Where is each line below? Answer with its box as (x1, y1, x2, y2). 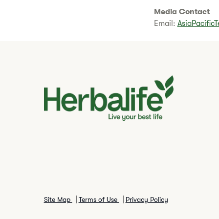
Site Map (44, 196, 72, 204)
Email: (153, 19, 177, 28)
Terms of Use (78, 196, 119, 204)
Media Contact (153, 7, 210, 16)
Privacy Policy (125, 196, 168, 204)
